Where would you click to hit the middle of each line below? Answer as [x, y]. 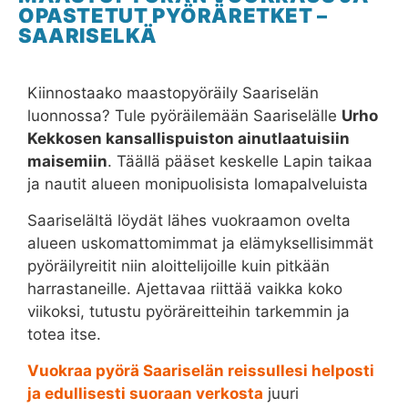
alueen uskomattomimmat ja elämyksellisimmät [200, 243]
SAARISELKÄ [88, 36]
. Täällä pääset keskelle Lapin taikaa [240, 161]
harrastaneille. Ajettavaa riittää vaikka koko [185, 289]
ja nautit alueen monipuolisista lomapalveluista [198, 184]
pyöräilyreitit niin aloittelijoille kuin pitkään [178, 266]
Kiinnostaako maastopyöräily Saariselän [173, 93]
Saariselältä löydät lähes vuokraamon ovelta [189, 220]
